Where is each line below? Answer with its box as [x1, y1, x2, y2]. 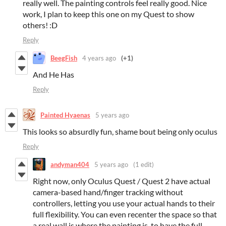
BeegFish [50, 53, 77, 62]
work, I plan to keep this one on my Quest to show [23, 9, 194, 19]
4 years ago [82, 53, 116, 62]
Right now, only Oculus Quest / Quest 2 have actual [33, 176, 210, 186]
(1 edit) [133, 160, 154, 168]
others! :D [23, 20, 58, 30]
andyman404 [50, 160, 89, 168]
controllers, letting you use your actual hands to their [33, 198, 215, 208]
